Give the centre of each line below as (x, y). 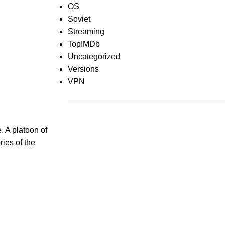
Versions (83, 69)
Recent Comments (101, 124)
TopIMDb (84, 44)
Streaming (86, 32)
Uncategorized (94, 57)
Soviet (79, 19)
